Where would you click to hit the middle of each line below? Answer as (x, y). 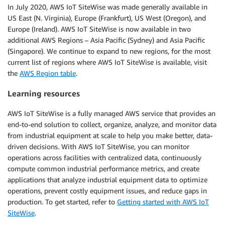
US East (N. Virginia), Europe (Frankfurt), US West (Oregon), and (107, 18)
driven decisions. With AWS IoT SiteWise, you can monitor (98, 147)
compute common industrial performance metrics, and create (103, 169)
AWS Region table (48, 73)
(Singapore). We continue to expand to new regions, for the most (109, 51)
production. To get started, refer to (62, 202)
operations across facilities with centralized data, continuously (104, 158)
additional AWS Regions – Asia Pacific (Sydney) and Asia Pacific (106, 40)
